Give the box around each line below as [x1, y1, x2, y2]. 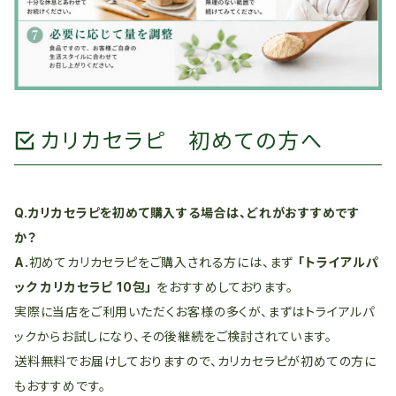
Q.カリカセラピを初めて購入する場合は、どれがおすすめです [14, 205, 361, 220]
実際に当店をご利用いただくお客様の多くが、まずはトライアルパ [14, 304, 376, 319]
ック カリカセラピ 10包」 [14, 279, 153, 294]
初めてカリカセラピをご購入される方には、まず [28, 255, 299, 270]
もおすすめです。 [14, 378, 106, 393]
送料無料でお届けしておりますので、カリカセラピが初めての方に [14, 354, 377, 369]
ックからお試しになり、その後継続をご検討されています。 [14, 329, 332, 344]
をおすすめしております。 [152, 279, 293, 294]
